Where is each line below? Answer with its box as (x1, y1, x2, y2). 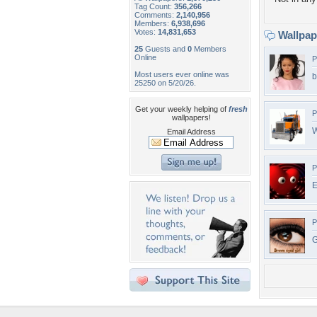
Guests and (143, 45, 188, 53)
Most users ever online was (134, 70, 229, 79)
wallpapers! (171, 113, 211, 122)
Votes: (134, 28, 158, 36)
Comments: (134, 11, 176, 19)
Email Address (166, 127, 216, 136)
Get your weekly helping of (134, 105, 229, 113)
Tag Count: (134, 2, 174, 11)
